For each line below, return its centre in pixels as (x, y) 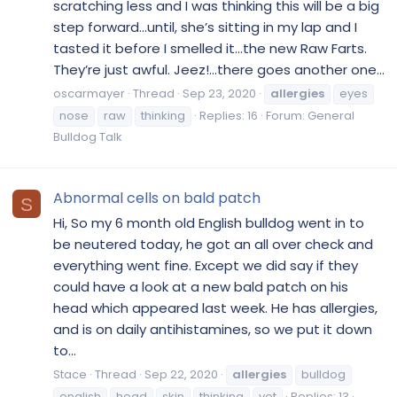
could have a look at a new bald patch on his (201, 287)
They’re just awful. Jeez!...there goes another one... (219, 70)
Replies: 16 (229, 116)
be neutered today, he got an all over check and (213, 245)
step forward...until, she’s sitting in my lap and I (205, 27)
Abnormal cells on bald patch (157, 198)
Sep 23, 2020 (219, 93)
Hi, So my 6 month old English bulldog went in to (209, 223)
